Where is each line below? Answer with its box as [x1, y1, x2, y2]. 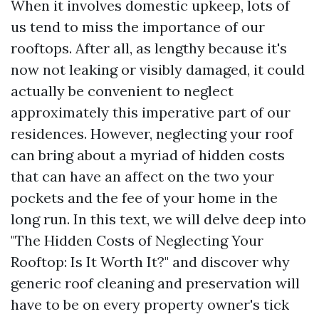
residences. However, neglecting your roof [11, 125, 293, 142]
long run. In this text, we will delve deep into [11, 210, 306, 228]
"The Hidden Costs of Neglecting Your [11, 231, 263, 249]
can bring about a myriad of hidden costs [11, 146, 285, 164]
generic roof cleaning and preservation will [11, 274, 300, 292]
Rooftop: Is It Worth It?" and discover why [11, 253, 290, 271]
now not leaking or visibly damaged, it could [11, 61, 305, 78]
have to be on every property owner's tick [11, 296, 289, 313]
